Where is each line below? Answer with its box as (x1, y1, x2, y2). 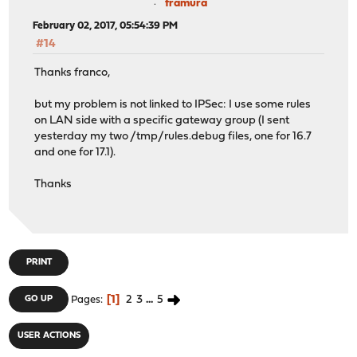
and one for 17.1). (34, 147, 116, 159)
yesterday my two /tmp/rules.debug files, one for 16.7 (34, 131, 312, 143)
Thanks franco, (34, 67, 111, 80)
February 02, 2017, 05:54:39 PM (33, 20, 178, 31)
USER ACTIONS (18, 331, 81, 340)
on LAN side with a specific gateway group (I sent (34, 115, 290, 127)
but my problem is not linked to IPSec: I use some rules (34, 99, 312, 112)
